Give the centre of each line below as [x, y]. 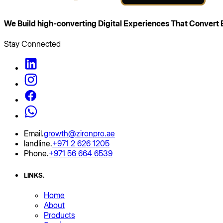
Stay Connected [32, 44]
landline [37, 144]
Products [59, 215]
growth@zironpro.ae [79, 134]
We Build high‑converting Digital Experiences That [96, 24]
